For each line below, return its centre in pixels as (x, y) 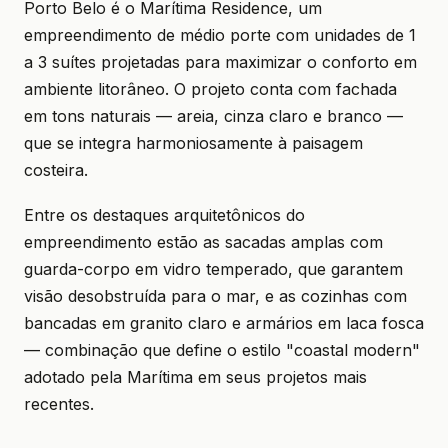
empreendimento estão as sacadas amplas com (203, 242)
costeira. (56, 170)
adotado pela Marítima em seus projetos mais (195, 377)
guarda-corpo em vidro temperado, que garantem (213, 269)
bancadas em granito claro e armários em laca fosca (224, 323)
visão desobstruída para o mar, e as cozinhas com (215, 296)
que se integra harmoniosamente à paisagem (193, 143)
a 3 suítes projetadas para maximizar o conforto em (220, 62)
